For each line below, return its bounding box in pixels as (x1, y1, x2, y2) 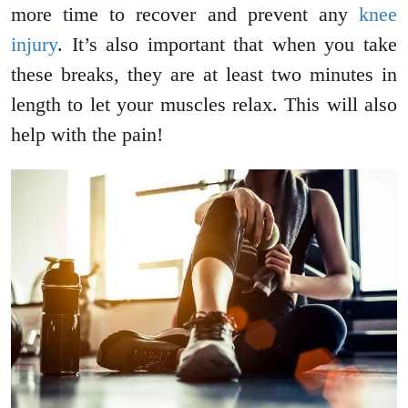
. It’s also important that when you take (57, 33, 397, 56)
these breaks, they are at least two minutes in (11, 63, 397, 87)
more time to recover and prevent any (11, 3, 359, 26)
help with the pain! (11, 123, 163, 147)
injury (11, 33, 57, 56)
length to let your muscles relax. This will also (11, 93, 397, 117)
